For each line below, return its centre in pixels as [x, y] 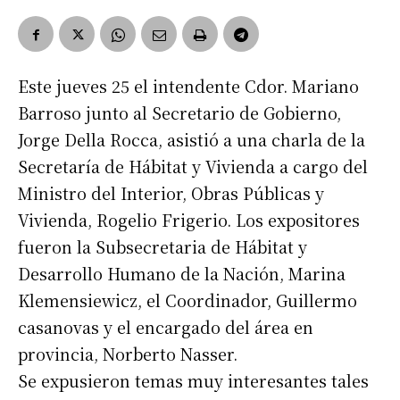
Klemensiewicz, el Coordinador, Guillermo [187, 300]
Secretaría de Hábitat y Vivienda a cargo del [193, 167]
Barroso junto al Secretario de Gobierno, [179, 113]
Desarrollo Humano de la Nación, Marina [182, 274]
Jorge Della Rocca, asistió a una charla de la [192, 140]
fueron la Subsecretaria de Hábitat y [162, 247]
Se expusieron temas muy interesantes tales [193, 381]
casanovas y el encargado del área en [166, 327]
